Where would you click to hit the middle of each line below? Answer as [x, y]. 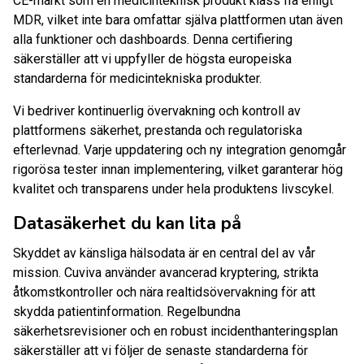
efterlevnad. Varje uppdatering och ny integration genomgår [180, 150]
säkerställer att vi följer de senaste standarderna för [160, 351]
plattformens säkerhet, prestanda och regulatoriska [158, 131]
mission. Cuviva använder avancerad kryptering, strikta [166, 273]
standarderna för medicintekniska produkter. [137, 79]
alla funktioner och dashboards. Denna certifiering [153, 40]
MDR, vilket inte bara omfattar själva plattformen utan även [178, 20]
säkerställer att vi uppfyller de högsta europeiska [152, 59]
